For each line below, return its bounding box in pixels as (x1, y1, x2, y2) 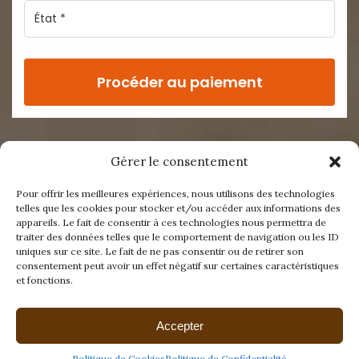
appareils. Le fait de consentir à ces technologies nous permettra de (16, 216, 326, 228)
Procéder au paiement (96, 72, 263, 92)
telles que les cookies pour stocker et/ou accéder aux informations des (16, 202, 341, 214)
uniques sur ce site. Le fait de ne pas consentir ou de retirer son (16, 245, 304, 257)
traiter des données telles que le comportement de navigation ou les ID (16, 231, 339, 243)
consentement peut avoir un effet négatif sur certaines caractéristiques (16, 260, 339, 272)
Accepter (155, 318, 204, 333)
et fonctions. (16, 274, 73, 286)
